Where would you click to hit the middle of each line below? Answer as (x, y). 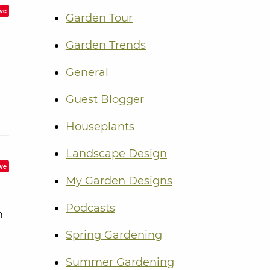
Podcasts (90, 208)
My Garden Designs (119, 181)
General (87, 73)
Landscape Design (116, 154)
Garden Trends (106, 46)
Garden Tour (99, 18)
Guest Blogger (105, 100)
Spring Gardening (114, 235)
